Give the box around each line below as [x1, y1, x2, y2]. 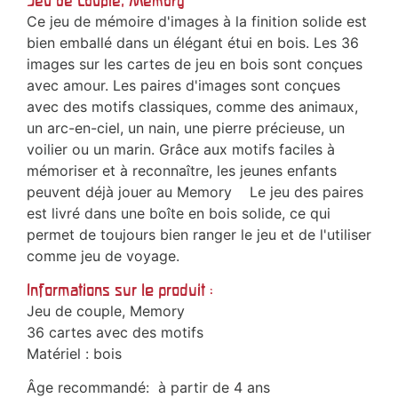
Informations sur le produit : [27, 281, 213, 300]
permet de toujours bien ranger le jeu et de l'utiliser [27, 226, 371, 244]
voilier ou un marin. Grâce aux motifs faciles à [27, 140, 335, 159]
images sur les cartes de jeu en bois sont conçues [27, 55, 362, 74]
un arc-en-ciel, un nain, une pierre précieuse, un [27, 119, 345, 138]
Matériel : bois [27, 345, 122, 363]
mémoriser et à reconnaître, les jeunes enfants [27, 162, 337, 180]
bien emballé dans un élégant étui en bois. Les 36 [27, 34, 359, 52]
